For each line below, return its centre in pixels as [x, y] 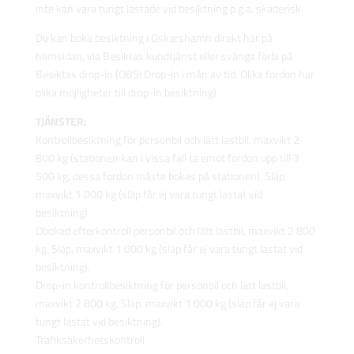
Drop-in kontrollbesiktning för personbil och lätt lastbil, [162, 285]
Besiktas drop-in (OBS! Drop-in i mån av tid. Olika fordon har [175, 74]
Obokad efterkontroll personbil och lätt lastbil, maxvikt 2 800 [175, 231]
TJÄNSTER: [61, 122]
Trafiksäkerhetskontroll [90, 340]
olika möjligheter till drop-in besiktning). [127, 92]
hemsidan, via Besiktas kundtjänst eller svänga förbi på [164, 56]
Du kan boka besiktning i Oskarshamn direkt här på [154, 38]
